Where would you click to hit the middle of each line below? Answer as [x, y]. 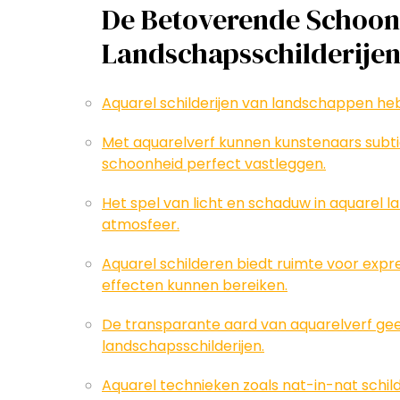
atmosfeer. [141, 225]
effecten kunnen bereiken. [195, 285]
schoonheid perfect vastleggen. [214, 164]
